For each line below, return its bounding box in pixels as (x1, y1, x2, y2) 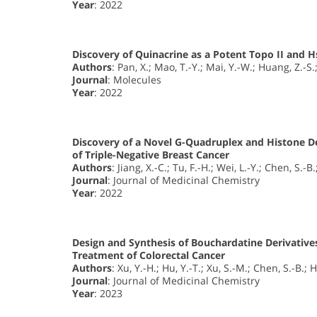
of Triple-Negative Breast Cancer (72, 148, 229, 162)
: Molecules (108, 73, 161, 87)
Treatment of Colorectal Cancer (72, 248, 225, 263)
